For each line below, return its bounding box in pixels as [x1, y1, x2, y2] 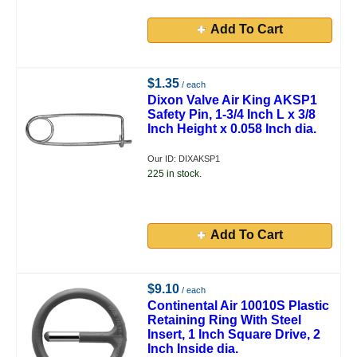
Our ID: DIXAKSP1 [147, 154, 221, 163]
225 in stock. [147, 168, 202, 179]
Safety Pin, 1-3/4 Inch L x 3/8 [147, 108, 316, 121]
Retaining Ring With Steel [147, 313, 302, 327]
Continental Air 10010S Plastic [147, 299, 330, 312]
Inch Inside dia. [147, 342, 239, 355]
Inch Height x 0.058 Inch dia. [147, 122, 317, 135]
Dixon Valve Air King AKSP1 [147, 93, 318, 107]
